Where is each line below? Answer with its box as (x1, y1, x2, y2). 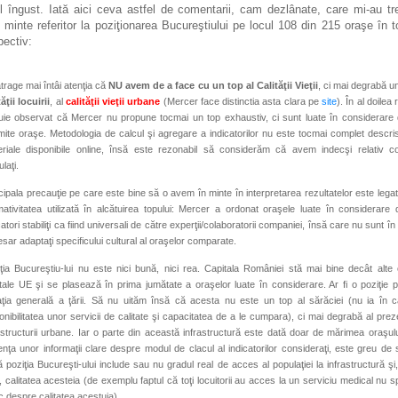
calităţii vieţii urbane (65, 96, 163, 107)
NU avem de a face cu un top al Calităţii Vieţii (108, 80, 318, 91)
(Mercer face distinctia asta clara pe (163, 96, 322, 107)
